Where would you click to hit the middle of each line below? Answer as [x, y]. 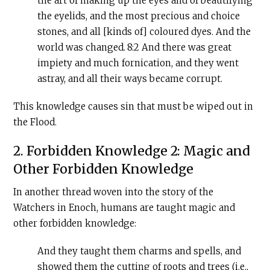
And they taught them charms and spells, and [140, 251]
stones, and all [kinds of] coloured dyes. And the [144, 32]
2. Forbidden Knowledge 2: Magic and [132, 151]
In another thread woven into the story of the [114, 192]
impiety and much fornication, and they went [138, 63]
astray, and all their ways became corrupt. [130, 79]
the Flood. [35, 122]
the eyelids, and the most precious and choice [139, 16]
